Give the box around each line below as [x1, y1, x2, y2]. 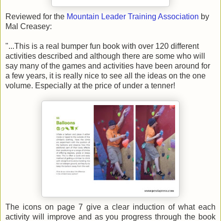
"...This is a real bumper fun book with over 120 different [5, 41, 199, 50]
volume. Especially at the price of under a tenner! [5, 81, 175, 90]
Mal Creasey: [5, 22, 52, 31]
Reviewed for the [5, 12, 67, 21]
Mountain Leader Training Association [67, 12, 199, 21]
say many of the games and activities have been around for [5, 61, 210, 70]
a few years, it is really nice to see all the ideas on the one [5, 71, 206, 80]
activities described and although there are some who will [5, 51, 205, 60]
